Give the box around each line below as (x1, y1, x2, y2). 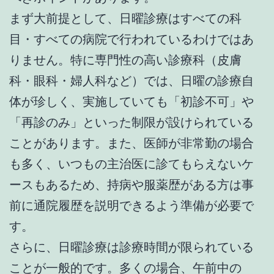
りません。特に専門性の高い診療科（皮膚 (9, 53, 242, 67)
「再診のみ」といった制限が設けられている (9, 115, 254, 129)
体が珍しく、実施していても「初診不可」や (9, 94, 254, 108)
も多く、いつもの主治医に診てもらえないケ (9, 157, 254, 171)
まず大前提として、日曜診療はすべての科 (9, 11, 242, 25)
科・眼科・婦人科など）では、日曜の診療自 (9, 73, 254, 87)
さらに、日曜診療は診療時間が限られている (9, 240, 254, 254)
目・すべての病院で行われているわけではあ (9, 32, 254, 46)
